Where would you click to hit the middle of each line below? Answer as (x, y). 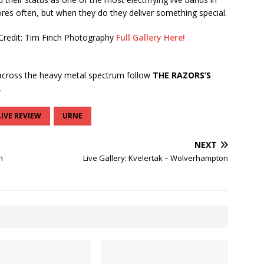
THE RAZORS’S (182, 75)
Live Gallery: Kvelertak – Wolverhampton (156, 158)
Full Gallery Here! (151, 38)
